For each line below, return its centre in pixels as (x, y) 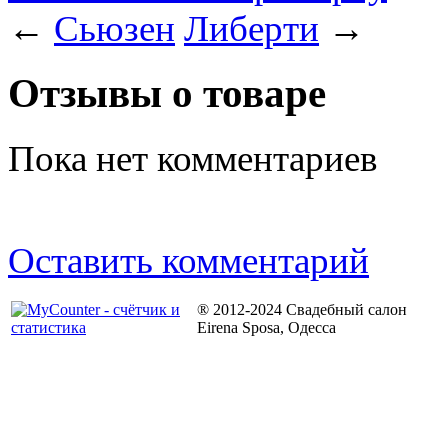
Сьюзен (114, 28)
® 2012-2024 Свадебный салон (302, 309)
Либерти (251, 28)
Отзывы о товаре (167, 93)
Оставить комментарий (188, 260)
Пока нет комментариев (192, 158)
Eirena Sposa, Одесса (266, 327)
